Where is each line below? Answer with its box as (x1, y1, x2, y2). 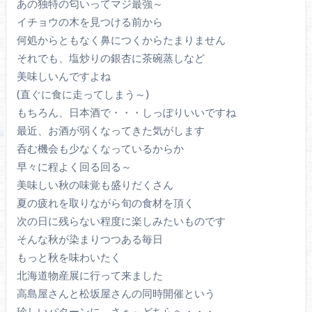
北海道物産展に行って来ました (16, 269, 163, 282)
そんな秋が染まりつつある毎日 (16, 233, 163, 246)
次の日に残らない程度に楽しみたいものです (16, 214, 226, 228)
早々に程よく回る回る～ (16, 160, 132, 173)
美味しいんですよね (16, 70, 111, 83)
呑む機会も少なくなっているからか (16, 142, 184, 155)
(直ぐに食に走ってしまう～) (16, 88, 149, 101)
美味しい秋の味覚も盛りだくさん (16, 178, 173, 192)
